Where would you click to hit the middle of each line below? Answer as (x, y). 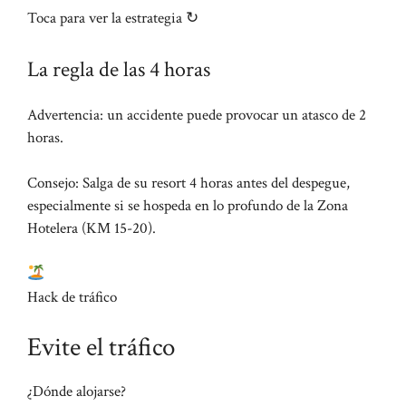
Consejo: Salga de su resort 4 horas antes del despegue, (188, 184)
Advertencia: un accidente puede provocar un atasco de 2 (197, 115)
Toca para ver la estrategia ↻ (113, 19)
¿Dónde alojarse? (77, 392)
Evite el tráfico (101, 348)
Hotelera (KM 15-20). (92, 229)
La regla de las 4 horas (119, 69)
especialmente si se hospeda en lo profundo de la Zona (188, 206)
